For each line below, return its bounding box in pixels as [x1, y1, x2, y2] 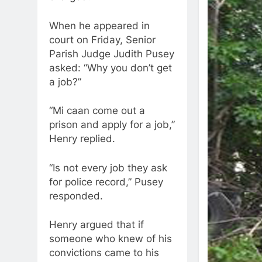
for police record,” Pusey [49, 175, 163, 188]
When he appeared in [49, 19, 150, 32]
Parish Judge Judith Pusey [49, 47, 174, 60]
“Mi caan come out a [49, 105, 145, 117]
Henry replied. [49, 133, 115, 145]
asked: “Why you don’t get [49, 61, 172, 74]
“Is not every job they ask [49, 161, 167, 174]
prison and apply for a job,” [49, 119, 175, 131]
